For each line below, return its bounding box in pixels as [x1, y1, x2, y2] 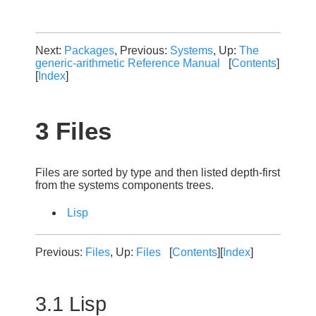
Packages [64, 44, 114, 57]
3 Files [35, 117, 111, 145]
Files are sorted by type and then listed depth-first [35, 166, 280, 178]
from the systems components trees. [35, 178, 214, 191]
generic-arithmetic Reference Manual [35, 57, 220, 70]
